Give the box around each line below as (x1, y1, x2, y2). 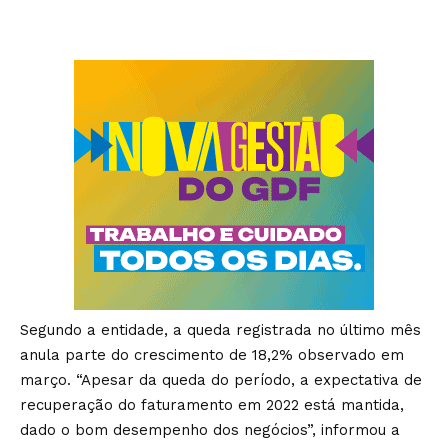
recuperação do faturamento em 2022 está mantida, (20, 396, 404, 415)
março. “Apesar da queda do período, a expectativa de (20, 371, 422, 390)
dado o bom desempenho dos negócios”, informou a (20, 421, 400, 440)
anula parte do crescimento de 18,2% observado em (20, 346, 404, 365)
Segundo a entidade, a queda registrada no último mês (20, 321, 421, 340)
